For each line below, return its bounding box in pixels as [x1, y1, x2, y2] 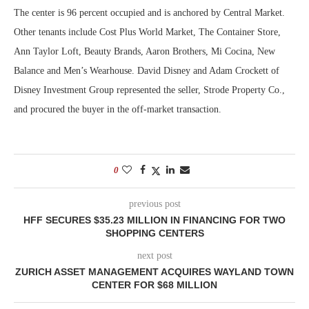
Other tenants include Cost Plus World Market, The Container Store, [14, 26, 281, 37]
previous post [128, 198, 181, 209]
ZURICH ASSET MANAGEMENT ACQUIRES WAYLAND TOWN [15, 266, 294, 277]
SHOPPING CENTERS [105, 227, 204, 239]
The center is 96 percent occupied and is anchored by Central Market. [14, 7, 285, 18]
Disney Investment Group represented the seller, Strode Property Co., [14, 84, 285, 95]
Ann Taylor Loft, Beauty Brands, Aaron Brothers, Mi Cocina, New [14, 46, 275, 57]
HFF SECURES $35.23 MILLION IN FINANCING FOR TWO [23, 214, 286, 226]
